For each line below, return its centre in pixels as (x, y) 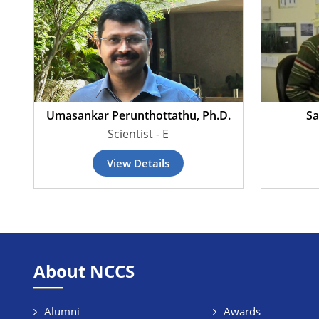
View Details (138, 163)
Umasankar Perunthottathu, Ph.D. (138, 115)
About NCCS (84, 271)
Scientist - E (138, 134)
